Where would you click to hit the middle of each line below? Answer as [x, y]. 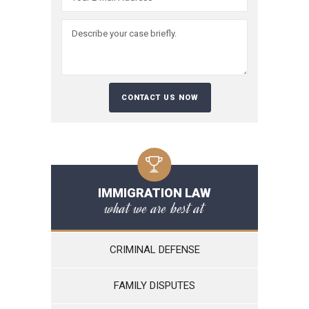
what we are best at [154, 208]
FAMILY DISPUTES [154, 286]
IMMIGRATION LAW [154, 193]
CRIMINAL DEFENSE [154, 250]
